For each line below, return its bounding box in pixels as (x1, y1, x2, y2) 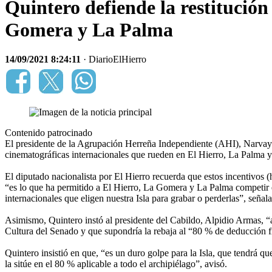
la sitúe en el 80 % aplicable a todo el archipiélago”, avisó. (5, 259, 229, 270)
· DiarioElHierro (81, 54, 146, 65)
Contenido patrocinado (5, 127, 92, 138)
